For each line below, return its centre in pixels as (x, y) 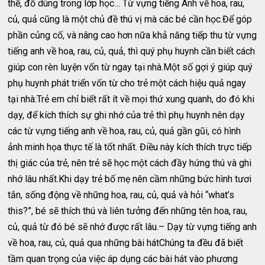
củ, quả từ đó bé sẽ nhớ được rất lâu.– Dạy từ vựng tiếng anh (132, 227)
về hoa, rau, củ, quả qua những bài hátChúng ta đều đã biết (126, 243)
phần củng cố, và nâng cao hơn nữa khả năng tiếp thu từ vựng (132, 35)
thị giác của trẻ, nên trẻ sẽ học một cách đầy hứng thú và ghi (130, 163)
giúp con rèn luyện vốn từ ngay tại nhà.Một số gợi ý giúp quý (130, 67)
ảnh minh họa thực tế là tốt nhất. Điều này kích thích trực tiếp (130, 147)
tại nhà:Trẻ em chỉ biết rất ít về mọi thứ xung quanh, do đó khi (131, 99)
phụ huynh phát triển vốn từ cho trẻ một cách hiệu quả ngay (127, 83)
